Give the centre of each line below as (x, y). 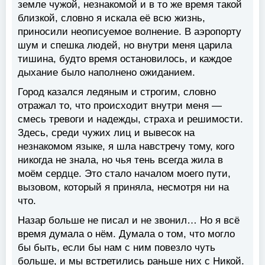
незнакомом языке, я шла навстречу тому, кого (126, 146)
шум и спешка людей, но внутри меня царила (125, 45)
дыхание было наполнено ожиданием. (106, 72)
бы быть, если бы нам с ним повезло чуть (117, 247)
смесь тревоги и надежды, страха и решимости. (130, 119)
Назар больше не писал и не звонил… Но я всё (129, 220)
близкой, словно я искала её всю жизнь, (112, 18)
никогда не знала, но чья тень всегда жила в (120, 160)
